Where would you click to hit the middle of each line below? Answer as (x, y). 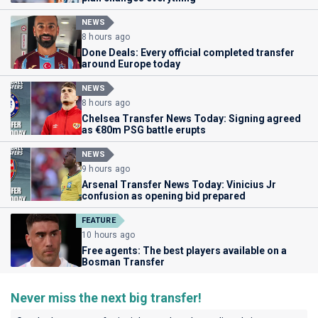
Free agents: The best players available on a (184, 251)
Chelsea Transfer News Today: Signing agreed (191, 119)
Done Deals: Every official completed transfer (188, 53)
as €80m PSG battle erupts (144, 130)
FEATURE (99, 221)
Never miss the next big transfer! (106, 298)
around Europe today (131, 64)
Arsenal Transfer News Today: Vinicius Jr (179, 185)
